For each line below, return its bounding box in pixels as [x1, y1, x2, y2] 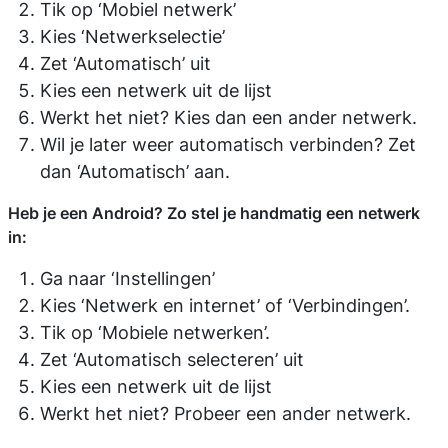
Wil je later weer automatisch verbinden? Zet [40, 134, 416, 155]
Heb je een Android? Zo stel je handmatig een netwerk [8, 203, 420, 223]
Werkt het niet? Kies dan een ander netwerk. [40, 107, 417, 128]
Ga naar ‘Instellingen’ [40, 268, 215, 289]
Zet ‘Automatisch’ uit [40, 53, 211, 74]
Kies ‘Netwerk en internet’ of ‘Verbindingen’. [40, 295, 410, 316]
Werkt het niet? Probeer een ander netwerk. [40, 403, 411, 424]
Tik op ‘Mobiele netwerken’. [40, 322, 270, 343]
